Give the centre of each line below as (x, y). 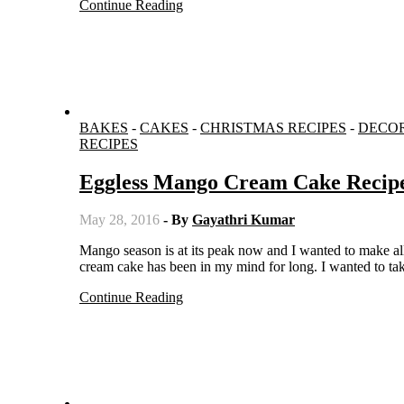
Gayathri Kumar (243, 220)
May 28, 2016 (119, 220)
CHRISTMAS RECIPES (273, 127)
